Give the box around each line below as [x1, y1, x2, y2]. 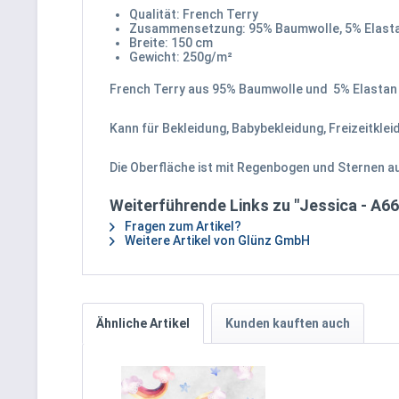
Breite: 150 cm [129, 36, 213, 50]
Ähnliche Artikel [96, 316, 190, 330]
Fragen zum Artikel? [122, 219, 241, 233]
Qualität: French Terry [129, 7, 258, 21]
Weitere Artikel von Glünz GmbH [122, 233, 310, 248]
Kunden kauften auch [225, 316, 350, 330]
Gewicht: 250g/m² [129, 50, 232, 64]
